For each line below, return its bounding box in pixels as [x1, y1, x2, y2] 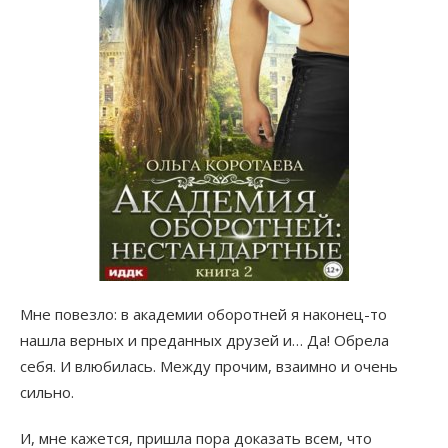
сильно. [20, 382, 74, 403]
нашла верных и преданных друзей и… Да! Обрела [20, 330, 389, 351]
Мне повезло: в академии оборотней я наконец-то [20, 304, 387, 325]
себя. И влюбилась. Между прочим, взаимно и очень [20, 356, 398, 377]
